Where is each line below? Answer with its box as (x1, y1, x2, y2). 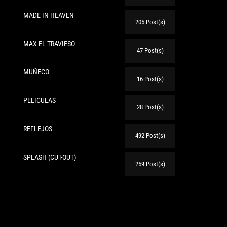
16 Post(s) (137, 74, 164, 83)
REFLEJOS (23, 124, 52, 133)
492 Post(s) (135, 131, 165, 139)
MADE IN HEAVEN (23, 11, 74, 19)
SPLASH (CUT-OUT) (23, 153, 76, 161)
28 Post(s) (137, 103, 164, 111)
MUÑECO (23, 67, 49, 76)
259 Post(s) (135, 160, 165, 168)
